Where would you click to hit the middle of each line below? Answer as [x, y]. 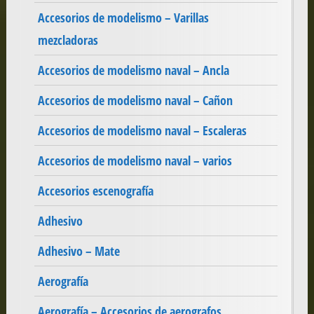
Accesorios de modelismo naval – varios [135, 161]
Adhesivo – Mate [78, 251]
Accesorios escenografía [95, 191]
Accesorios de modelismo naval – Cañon [135, 101]
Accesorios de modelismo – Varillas [123, 18]
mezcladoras [68, 40]
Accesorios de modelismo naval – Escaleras [142, 131]
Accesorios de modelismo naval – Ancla [133, 70]
